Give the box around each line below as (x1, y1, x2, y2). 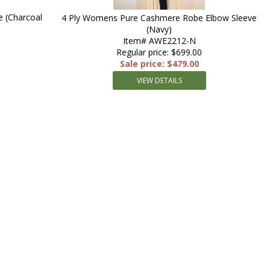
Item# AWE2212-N (122, 35, 196, 46)
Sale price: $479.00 (119, 58, 199, 69)
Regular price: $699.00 (116, 46, 202, 58)
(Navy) (146, 24, 172, 35)
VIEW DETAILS (136, 75, 182, 86)
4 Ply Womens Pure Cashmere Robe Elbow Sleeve (61, 12, 257, 24)
